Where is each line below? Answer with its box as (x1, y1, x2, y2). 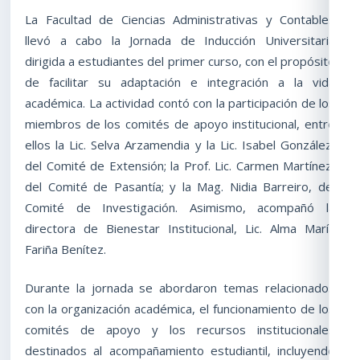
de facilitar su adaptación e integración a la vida (25, 74, 335, 91)
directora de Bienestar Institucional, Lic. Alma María (25, 220, 335, 237)
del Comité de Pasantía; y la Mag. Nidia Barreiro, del (25, 178, 335, 195)
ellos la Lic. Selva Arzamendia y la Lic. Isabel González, (25, 137, 335, 153)
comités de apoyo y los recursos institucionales (25, 321, 335, 338)
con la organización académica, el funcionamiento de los (25, 301, 335, 317)
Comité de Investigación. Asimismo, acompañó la (25, 199, 335, 216)
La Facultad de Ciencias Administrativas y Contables (25, 11, 335, 28)
